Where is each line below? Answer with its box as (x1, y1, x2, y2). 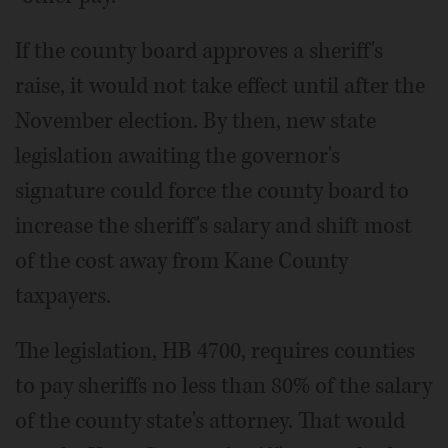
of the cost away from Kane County (15, 245, 348, 276)
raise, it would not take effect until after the (15, 70, 425, 101)
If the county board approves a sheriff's (15, 35, 383, 66)
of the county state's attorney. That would (15, 405, 405, 436)
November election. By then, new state (15, 105, 376, 136)
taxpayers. (15, 280, 111, 311)
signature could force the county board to (15, 175, 409, 206)
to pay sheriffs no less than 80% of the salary (15, 370, 432, 401)
